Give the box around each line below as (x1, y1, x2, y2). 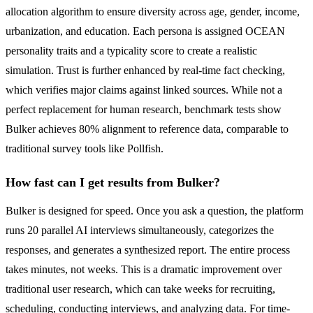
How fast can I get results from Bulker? (6, 175, 220, 190)
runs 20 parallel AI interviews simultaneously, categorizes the (6, 224, 274, 237)
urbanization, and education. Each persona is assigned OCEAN (6, 25, 285, 38)
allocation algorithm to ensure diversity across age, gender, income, (6, 6, 300, 18)
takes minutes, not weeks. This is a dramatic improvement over (6, 263, 282, 276)
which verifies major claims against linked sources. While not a (6, 84, 282, 96)
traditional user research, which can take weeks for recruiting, (6, 283, 275, 296)
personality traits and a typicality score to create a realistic (6, 45, 257, 57)
